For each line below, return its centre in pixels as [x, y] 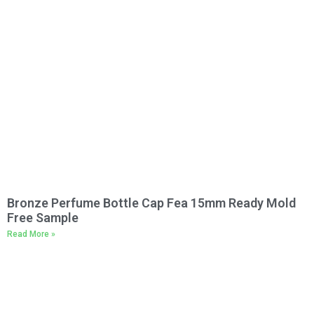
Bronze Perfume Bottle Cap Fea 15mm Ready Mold [151, 203]
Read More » [31, 234]
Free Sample [43, 218]
